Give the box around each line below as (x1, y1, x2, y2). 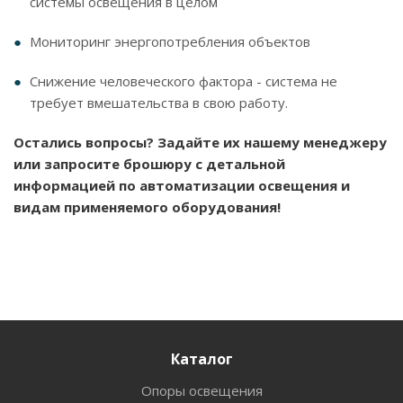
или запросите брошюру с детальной (13, 154, 285, 173)
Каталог (170, 348, 233, 369)
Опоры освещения (140, 381, 263, 399)
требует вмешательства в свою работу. (30, 93, 288, 112)
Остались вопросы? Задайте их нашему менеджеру (13, 132, 387, 151)
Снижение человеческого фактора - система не (30, 71, 337, 90)
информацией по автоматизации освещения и (13, 175, 350, 194)
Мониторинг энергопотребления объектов (30, 31, 310, 50)
